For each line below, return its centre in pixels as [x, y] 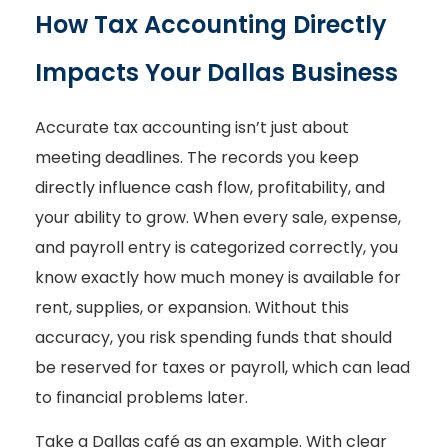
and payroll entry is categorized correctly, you [216, 248]
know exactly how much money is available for [218, 278]
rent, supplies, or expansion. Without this [192, 308]
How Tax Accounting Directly [211, 25]
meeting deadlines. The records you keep [197, 158]
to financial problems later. [141, 398]
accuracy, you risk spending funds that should [213, 338]
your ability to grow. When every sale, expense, [218, 218]
